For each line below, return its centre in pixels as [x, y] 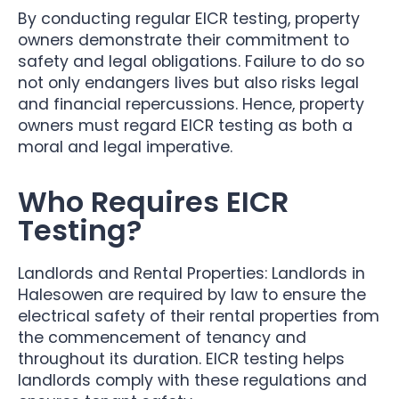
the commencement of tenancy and [162, 338]
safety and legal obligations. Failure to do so [191, 62]
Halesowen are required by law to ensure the [192, 295]
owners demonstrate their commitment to [183, 41]
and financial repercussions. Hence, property [191, 105]
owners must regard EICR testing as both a [185, 126]
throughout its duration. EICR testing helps [181, 359]
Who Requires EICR [153, 202]
